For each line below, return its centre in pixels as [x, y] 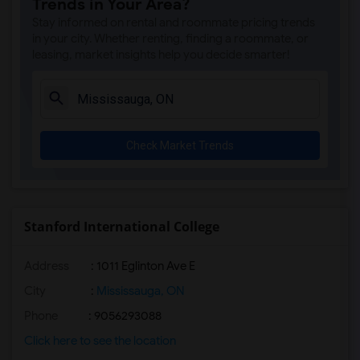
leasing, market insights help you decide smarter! [161, 55]
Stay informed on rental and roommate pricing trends [174, 22]
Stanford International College [122, 227]
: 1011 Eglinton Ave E [142, 266]
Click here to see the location [100, 341]
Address [47, 266]
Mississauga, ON [139, 291]
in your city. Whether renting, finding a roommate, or [170, 39]
